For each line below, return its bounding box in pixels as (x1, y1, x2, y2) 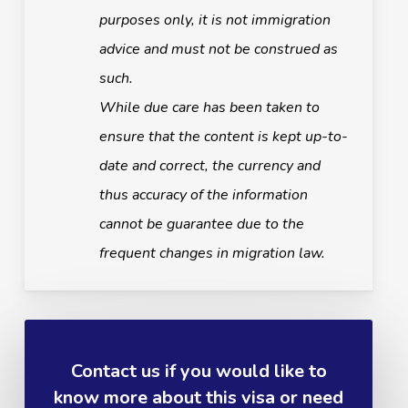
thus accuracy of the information (98, 184, 308, 205)
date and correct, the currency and (98, 155, 321, 176)
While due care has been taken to (98, 97, 320, 117)
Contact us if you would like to (70, 359, 327, 384)
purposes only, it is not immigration (98, 9, 331, 30)
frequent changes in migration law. (98, 242, 325, 263)
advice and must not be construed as (98, 38, 338, 59)
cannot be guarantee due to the (98, 213, 304, 234)
